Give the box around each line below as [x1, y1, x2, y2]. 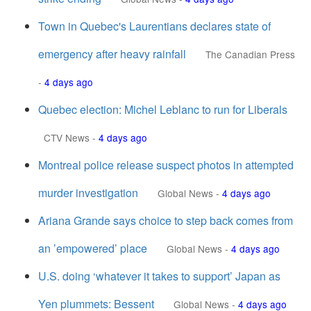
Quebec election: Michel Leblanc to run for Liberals [38, 101, 287, 117]
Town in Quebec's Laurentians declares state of [38, 18, 271, 34]
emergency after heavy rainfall [38, 46, 186, 62]
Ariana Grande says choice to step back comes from [38, 212, 293, 228]
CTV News [44, 131, 90, 144]
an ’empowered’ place [38, 240, 147, 256]
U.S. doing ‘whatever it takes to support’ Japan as [38, 268, 280, 284]
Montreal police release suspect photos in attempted [38, 157, 294, 173]
